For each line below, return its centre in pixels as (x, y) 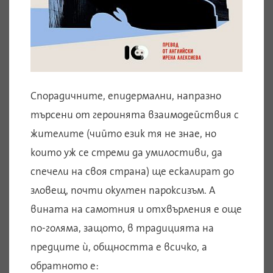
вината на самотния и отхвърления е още (136, 209)
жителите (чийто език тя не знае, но (123, 133)
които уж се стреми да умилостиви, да (126, 152)
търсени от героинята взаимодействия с (135, 114)
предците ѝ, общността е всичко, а (119, 246)
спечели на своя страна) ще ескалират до (132, 171)
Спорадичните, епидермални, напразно (126, 95)
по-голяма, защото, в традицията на (122, 228)
